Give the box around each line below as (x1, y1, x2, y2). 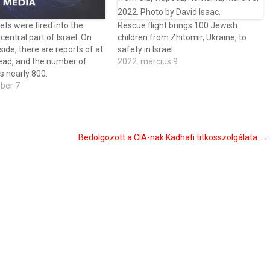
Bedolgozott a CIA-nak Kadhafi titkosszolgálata (78, 133, 259, 142)
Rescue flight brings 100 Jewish (118, 20, 238, 30)
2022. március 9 (118, 57, 178, 66)
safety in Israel (118, 45, 174, 54)
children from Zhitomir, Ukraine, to (118, 33, 247, 42)
